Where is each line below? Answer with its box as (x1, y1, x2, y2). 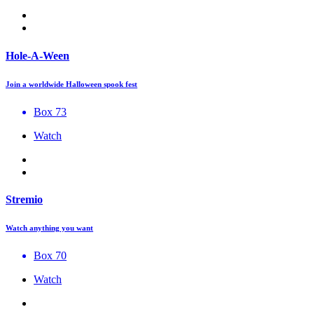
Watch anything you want (6, 223, 93, 232)
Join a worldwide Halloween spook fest (6, 79, 137, 88)
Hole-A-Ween (6, 49, 69, 62)
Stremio (6, 193, 43, 205)
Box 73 (34, 105, 67, 118)
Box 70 (34, 249, 67, 261)
